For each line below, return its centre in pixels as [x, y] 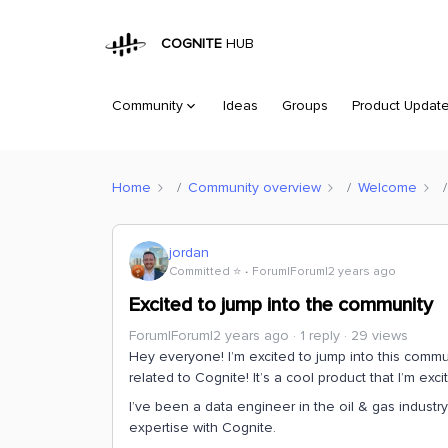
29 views [379, 335]
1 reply [320, 335]
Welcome [387, 187]
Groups [305, 105]
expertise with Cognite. [202, 427]
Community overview [254, 187]
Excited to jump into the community [281, 305]
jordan [189, 252]
